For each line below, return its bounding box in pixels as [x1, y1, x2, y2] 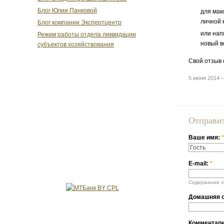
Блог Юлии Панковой [37, 6, 97, 14]
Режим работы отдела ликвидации [37, 31, 136, 38]
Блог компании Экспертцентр [37, 19, 121, 26]
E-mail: [188, 160, 210, 167]
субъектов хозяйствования [37, 41, 114, 48]
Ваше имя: [188, 134, 221, 141]
